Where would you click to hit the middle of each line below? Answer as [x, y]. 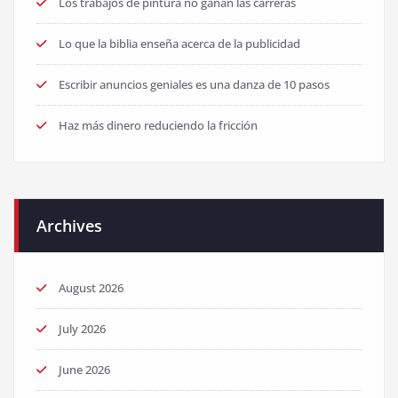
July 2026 [82, 329]
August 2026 [91, 288]
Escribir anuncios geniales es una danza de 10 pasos [194, 84]
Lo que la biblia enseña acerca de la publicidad [179, 44]
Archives [69, 226]
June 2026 [84, 370]
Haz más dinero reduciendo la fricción [158, 125]
